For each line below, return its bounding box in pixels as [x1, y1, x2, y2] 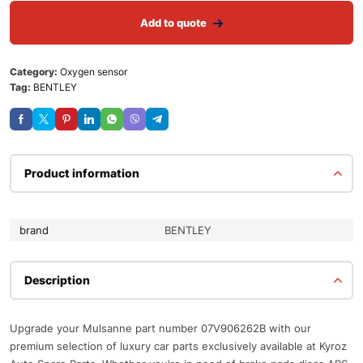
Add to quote [140, 15, 207, 29]
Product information [24, 165, 139, 180]
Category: [10, 65, 60, 78]
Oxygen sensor [60, 65, 127, 78]
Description [24, 272, 90, 287]
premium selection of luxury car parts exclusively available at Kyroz [10, 339, 347, 352]
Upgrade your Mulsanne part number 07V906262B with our [10, 321, 311, 335]
